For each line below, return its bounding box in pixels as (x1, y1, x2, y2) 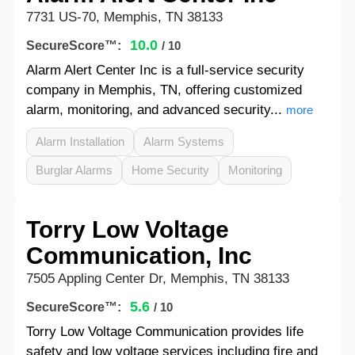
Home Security (131, 163, 209, 177)
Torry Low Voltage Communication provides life (25, 324, 303, 339)
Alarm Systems (143, 135, 224, 148)
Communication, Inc (25, 242, 252, 269)
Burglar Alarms (35, 163, 113, 177)
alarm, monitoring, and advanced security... (25, 102, 282, 117)
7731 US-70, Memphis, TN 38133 (25, 10, 223, 25)
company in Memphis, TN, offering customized (25, 82, 302, 97)
